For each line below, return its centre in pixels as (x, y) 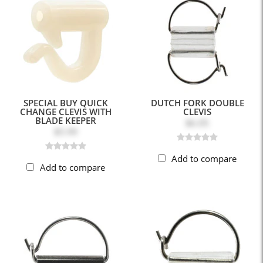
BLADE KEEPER (66, 120)
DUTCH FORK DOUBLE (197, 102)
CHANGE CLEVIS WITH (66, 111)
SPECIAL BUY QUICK (66, 102)
